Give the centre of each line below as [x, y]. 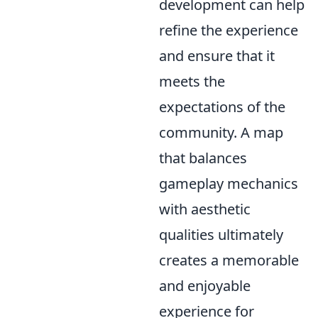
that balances [203, 158]
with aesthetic [205, 209]
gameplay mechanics [229, 183]
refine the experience [229, 30]
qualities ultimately [221, 235]
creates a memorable [229, 260]
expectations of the [222, 107]
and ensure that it [217, 56]
